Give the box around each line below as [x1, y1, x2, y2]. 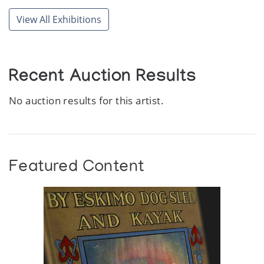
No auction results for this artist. [9, 93, 164, 107]
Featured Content [9, 158, 144, 177]
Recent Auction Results [9, 68, 197, 88]
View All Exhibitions [16, 12, 101, 26]
